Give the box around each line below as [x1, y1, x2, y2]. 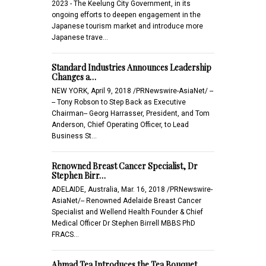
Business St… [52, 131, 97, 140]
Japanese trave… [52, 33, 108, 42]
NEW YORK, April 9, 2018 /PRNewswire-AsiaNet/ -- [52, 86, 213, 95]
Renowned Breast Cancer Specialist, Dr [52, 160, 198, 172]
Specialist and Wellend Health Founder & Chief [52, 207, 203, 216]
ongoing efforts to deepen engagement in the [52, 10, 201, 19]
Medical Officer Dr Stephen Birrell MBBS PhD [52, 218, 195, 227]
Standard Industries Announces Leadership [52, 61, 211, 73]
